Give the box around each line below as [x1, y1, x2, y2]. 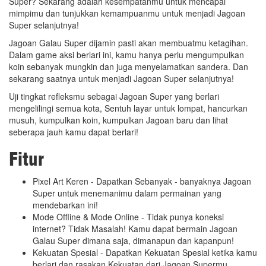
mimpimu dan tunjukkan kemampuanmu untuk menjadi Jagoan [9, 7, 245, 19]
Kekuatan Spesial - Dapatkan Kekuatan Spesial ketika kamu [33, 246, 257, 258]
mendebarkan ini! [33, 198, 98, 211]
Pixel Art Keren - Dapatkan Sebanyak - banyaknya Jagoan [33, 175, 251, 187]
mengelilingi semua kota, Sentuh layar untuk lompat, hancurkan [9, 102, 248, 114]
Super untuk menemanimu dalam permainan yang [33, 186, 221, 199]
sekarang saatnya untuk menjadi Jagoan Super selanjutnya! [9, 72, 234, 84]
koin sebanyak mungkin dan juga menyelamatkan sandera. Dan [9, 60, 248, 72]
